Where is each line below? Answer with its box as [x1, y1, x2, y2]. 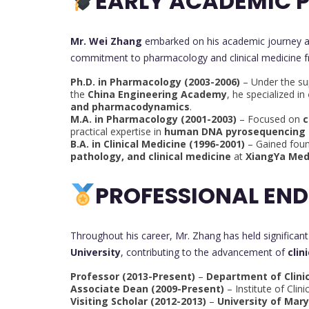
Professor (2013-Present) [70, 270, 195, 283]
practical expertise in [70, 125, 164, 139]
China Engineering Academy [88, 88, 227, 101]
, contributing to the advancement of [121, 246, 288, 259]
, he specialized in [227, 88, 308, 101]
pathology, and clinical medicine [70, 150, 231, 163]
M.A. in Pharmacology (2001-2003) [70, 112, 237, 126]
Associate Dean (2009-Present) [70, 282, 224, 296]
